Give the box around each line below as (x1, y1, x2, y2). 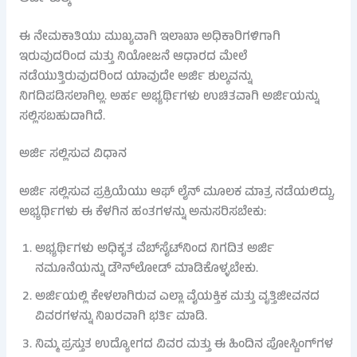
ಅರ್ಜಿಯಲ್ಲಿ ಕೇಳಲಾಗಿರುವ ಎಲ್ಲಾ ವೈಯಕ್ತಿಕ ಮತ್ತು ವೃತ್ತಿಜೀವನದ (34, 287, 320, 308)
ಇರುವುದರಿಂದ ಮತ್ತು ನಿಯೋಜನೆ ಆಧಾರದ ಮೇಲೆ (18, 47, 247, 69)
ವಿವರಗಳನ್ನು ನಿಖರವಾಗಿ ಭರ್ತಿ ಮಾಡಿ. (34, 307, 207, 328)
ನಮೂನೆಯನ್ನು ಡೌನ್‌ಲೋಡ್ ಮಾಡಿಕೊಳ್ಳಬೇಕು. (34, 259, 258, 280)
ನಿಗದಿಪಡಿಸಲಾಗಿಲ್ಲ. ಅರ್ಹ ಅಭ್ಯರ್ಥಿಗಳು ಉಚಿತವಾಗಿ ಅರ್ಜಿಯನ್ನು (18, 87, 319, 108)
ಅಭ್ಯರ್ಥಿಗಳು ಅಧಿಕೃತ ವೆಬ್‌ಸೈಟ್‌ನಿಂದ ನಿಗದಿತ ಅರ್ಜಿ (34, 239, 274, 261)
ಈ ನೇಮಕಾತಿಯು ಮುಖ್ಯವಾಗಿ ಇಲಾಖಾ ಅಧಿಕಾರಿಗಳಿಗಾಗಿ (18, 27, 280, 49)
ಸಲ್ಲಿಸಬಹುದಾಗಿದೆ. (18, 107, 105, 128)
